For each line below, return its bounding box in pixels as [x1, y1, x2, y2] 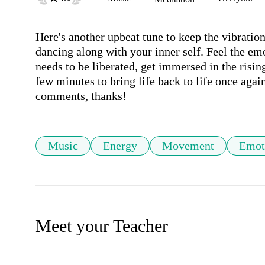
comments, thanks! [35, 89, 127, 103]
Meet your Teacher [35, 216, 168, 236]
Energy [103, 139, 137, 153]
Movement [162, 139, 214, 153]
